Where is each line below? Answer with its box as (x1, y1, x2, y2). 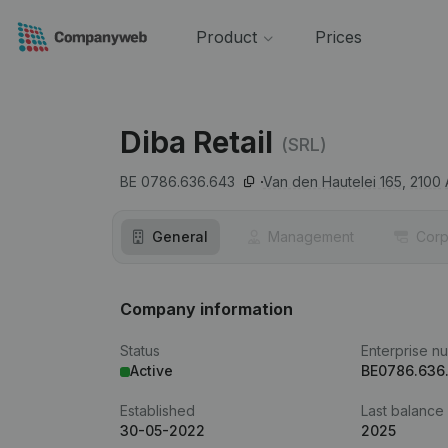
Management (268, 228, 354, 245)
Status (120, 342, 160, 359)
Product (195, 27, 257, 47)
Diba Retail (120, 124, 273, 160)
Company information (120, 299, 293, 319)
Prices (314, 27, 362, 47)
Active (130, 362, 173, 379)
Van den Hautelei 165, (263, 173, 406, 190)
